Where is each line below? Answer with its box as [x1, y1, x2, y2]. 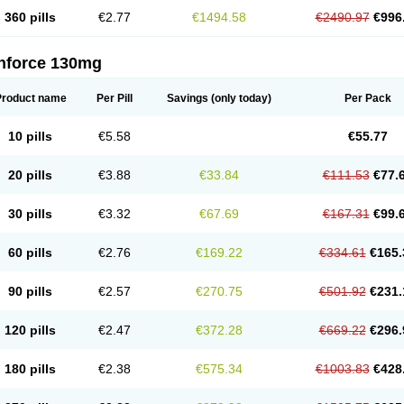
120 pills [5, 323, 56, 337]
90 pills [8, 284, 52, 298]
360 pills [5, 10, 56, 24]
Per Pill [96, 92, 133, 105]
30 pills [8, 207, 52, 221]
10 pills [8, 129, 52, 143]
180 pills [5, 362, 56, 376]
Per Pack [344, 92, 391, 105]
